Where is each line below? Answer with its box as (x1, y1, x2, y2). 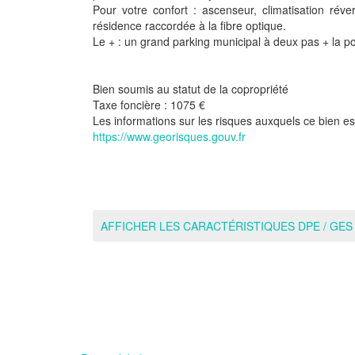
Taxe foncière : (93, 97, 170, 113)
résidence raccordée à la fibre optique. (93, 17, 286, 33)
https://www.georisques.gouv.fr (93, 128, 246, 144)
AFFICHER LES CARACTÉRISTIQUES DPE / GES (101, 218, 353, 234)
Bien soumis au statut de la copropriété (93, 81, 288, 97)
